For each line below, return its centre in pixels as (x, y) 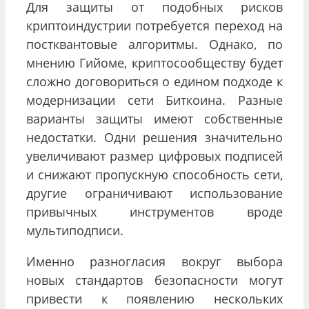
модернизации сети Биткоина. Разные (154, 100)
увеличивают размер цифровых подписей (154, 156)
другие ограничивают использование (154, 193)
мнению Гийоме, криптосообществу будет (154, 62)
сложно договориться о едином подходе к (154, 81)
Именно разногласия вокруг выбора (154, 261)
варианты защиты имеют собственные (154, 118)
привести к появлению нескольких (154, 298)
